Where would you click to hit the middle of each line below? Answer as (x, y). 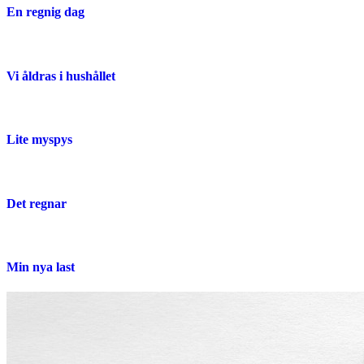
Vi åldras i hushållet (61, 76)
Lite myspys (39, 140)
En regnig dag (45, 12)
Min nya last (41, 267)
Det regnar (37, 203)
